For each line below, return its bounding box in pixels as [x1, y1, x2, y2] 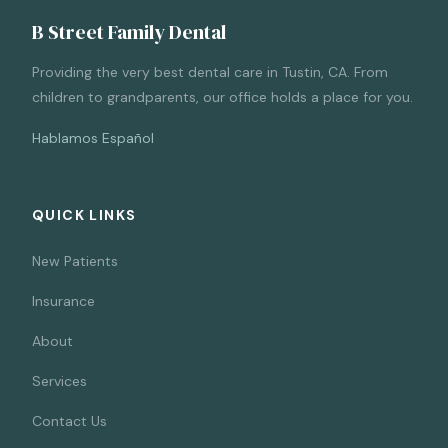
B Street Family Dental [32, 17, 226, 46]
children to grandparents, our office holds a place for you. [32, 87, 413, 106]
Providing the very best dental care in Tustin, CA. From [32, 62, 388, 81]
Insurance [32, 291, 95, 310]
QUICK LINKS [32, 205, 137, 224]
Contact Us [32, 411, 107, 430]
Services [32, 371, 87, 390]
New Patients [32, 251, 118, 270]
